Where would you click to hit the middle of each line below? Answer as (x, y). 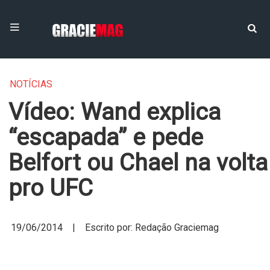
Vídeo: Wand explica (115, 112)
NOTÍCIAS (31, 84)
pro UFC (51, 188)
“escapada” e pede (106, 137)
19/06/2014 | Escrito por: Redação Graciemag (115, 228)
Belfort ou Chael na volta (138, 163)
